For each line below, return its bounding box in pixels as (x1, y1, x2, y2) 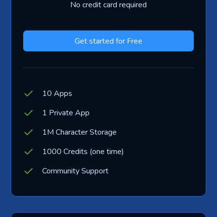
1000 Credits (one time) (42, 146, 124, 157)
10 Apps (42, 88, 73, 99)
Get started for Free (75, 35, 142, 46)
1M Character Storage (42, 127, 117, 138)
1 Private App (42, 108, 90, 119)
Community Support (42, 166, 109, 177)
